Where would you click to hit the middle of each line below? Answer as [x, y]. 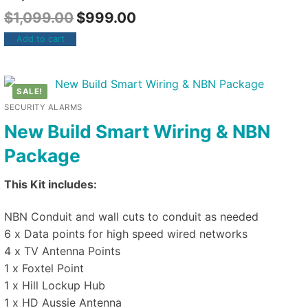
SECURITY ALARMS [43, 108]
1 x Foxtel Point [44, 268]
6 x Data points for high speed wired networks [126, 234]
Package [42, 156]
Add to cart [40, 38]
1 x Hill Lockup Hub [55, 286]
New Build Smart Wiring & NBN [137, 132]
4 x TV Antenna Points [62, 251]
